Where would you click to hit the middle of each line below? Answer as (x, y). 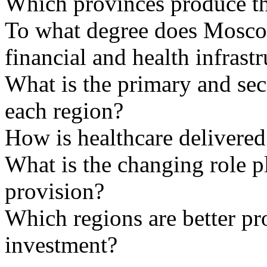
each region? (64, 111)
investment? (61, 245)
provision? (55, 191)
